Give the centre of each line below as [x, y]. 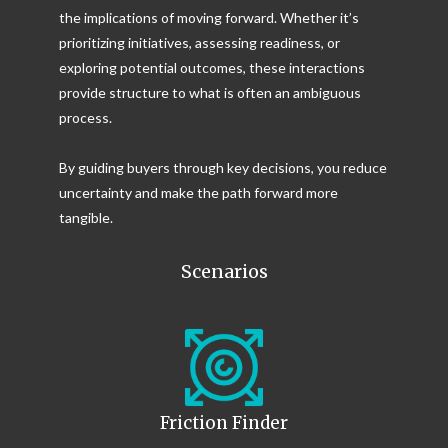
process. [85, 117]
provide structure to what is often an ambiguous [210, 92]
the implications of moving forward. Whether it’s [209, 17]
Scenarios [224, 271]
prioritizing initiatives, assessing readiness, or [199, 42]
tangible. [86, 217]
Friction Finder [224, 423]
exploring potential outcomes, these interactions [212, 67]
